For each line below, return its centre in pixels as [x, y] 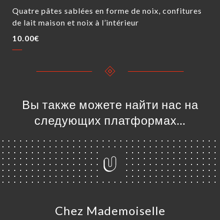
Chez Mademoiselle [110, 210]
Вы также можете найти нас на [110, 104]
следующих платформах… [110, 120]
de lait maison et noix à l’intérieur [76, 22]
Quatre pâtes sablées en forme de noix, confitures [107, 11]
